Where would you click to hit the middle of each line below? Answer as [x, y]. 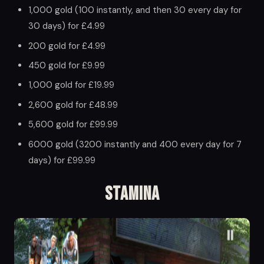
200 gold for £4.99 [67, 46]
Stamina [132, 194]
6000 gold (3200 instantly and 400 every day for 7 [135, 144]
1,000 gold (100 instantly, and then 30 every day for [135, 10]
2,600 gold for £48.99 [73, 105]
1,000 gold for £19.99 [71, 85]
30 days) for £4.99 [67, 26]
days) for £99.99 [62, 160]
